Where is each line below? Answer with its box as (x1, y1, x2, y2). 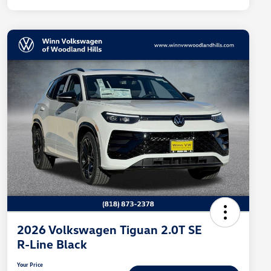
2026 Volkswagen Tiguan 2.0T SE (17, 222, 202, 237)
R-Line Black (17, 237, 87, 252)
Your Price (17, 261, 43, 269)
